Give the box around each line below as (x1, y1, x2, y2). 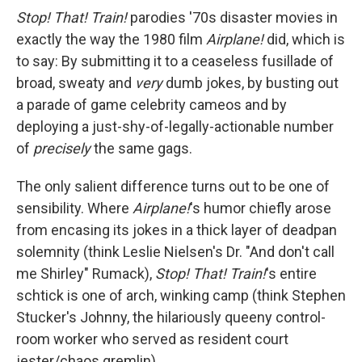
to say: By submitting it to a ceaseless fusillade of (16, 53, 334, 69)
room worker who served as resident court (16, 330, 288, 347)
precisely (33, 140, 94, 157)
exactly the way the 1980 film (16, 31, 206, 48)
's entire (266, 265, 317, 282)
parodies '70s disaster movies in (127, 9, 338, 26)
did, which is (263, 31, 345, 48)
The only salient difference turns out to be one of (16, 178, 330, 195)
